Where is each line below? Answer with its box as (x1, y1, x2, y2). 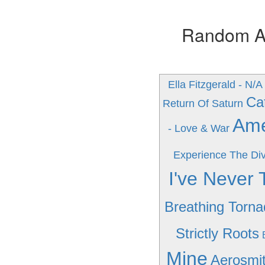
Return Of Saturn (163, 98, 243, 109)
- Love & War (167, 122, 230, 134)
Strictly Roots (176, 225, 259, 241)
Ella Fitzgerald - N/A (167, 79, 263, 91)
